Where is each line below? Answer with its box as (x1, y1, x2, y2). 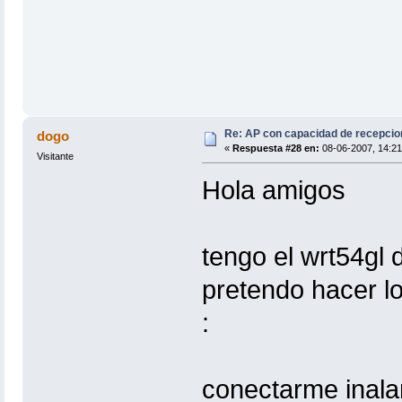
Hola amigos (201, 176, 345, 205)
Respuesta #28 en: (232, 143, 319, 154)
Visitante (36, 151, 74, 162)
